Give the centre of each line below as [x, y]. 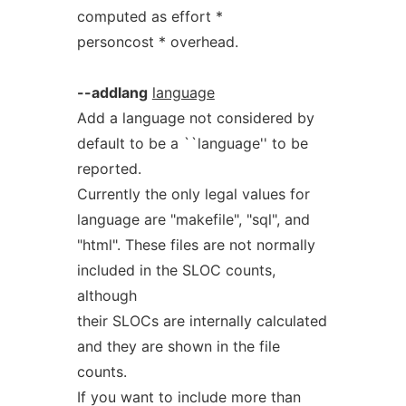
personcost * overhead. [157, 42]
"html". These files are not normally [196, 245]
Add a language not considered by [195, 118]
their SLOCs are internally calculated [202, 321]
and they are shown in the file [178, 346]
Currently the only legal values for [193, 194]
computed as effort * [150, 16]
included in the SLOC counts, [176, 270]
